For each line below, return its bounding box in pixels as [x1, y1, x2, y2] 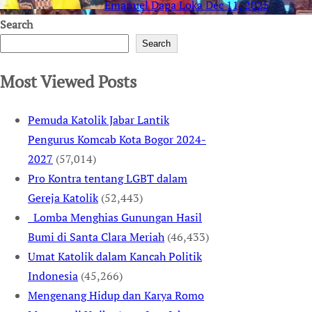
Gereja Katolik [28, 190, 98, 206]
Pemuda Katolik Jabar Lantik [28, 112, 169, 128]
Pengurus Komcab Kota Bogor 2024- [28, 132, 206, 148]
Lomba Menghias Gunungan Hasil [28, 210, 202, 226]
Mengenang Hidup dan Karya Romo [28, 288, 204, 304]
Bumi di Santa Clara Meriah [28, 229, 164, 245]
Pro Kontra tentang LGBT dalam [28, 171, 187, 187]
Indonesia [28, 268, 78, 284]
